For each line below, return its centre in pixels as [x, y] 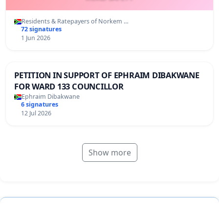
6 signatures [39, 105]
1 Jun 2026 [35, 38]
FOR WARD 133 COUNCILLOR [69, 87]
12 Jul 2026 [36, 113]
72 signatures [41, 29]
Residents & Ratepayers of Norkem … [75, 22]
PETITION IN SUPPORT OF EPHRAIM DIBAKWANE [107, 75]
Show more [109, 153]
